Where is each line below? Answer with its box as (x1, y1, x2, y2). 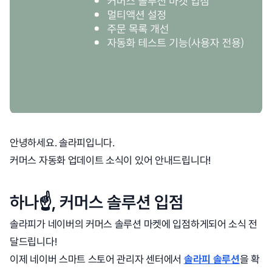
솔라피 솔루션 (183, 253, 240, 265)
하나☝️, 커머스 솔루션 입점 (10, 192, 183, 212)
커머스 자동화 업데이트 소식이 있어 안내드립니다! (10, 154, 211, 166)
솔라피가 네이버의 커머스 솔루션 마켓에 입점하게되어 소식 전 (10, 218, 258, 230)
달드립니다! (10, 236, 57, 248)
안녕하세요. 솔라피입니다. (10, 137, 115, 149)
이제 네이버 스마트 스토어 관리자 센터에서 (10, 253, 184, 265)
